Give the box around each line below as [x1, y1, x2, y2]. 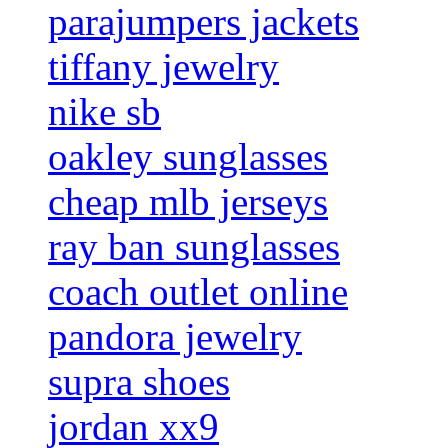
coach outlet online [48, 270, 348, 314]
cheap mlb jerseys [48, 180, 328, 224]
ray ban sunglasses [48, 225, 340, 269]
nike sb [48, 90, 161, 134]
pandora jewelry [48, 315, 302, 359]
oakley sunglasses [48, 135, 328, 179]
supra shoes [48, 360, 230, 404]
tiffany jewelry [48, 45, 279, 89]
